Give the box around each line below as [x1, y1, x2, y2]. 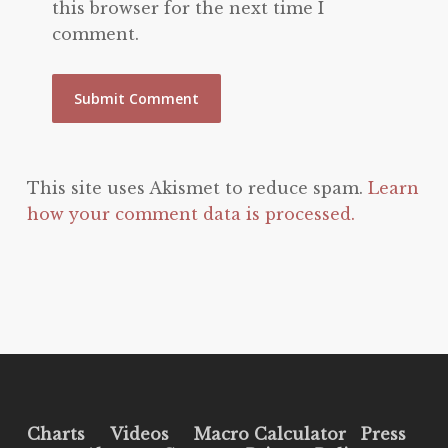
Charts [26, 424, 85, 444]
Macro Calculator [193, 424, 346, 444]
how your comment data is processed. [26, 204, 355, 224]
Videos [109, 424, 169, 444]
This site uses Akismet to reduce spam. [26, 178, 368, 198]
